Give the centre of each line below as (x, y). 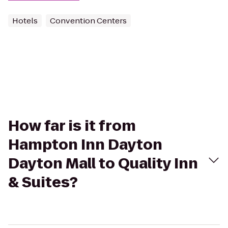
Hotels (25, 21)
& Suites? (43, 182)
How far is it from (72, 126)
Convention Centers (88, 21)
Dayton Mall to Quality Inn (103, 164)
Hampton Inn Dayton (85, 145)
